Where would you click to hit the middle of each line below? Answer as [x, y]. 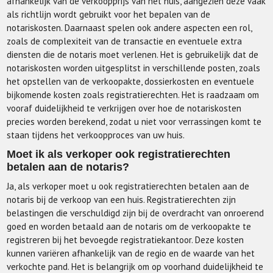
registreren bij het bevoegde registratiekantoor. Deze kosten [126, 240]
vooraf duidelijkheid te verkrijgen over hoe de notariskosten [124, 108]
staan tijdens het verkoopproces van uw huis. [96, 135]
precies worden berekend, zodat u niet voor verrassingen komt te [134, 122]
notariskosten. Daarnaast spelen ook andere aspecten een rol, [129, 28]
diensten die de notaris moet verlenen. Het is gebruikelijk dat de [133, 55]
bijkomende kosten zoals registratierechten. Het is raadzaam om [133, 95]
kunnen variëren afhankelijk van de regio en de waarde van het [131, 253]
